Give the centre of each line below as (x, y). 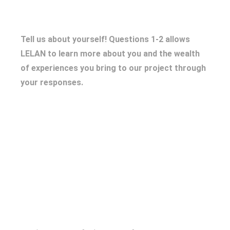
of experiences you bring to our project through (113, 68)
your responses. (53, 82)
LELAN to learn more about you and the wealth (110, 54)
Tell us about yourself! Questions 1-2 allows (105, 39)
